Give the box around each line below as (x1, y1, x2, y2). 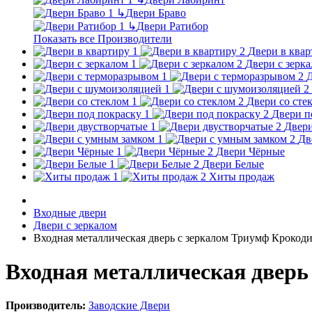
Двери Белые (202, 157, 264, 170)
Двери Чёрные (216, 145, 285, 157)
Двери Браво (125, 6, 186, 19)
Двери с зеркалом (33, 219, 117, 231)
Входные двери (33, 206, 107, 219)
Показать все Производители (33, 32, 172, 45)
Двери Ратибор (136, 19, 208, 32)
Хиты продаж (209, 170, 274, 182)
